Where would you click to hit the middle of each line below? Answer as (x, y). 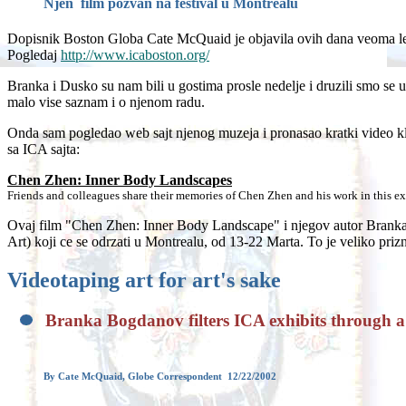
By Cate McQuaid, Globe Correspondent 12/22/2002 (160, 376)
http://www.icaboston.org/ (135, 54)
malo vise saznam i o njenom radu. (106, 101)
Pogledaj (34, 54)
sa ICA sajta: (45, 149)
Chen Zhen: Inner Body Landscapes (120, 179)
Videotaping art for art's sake (144, 280)
